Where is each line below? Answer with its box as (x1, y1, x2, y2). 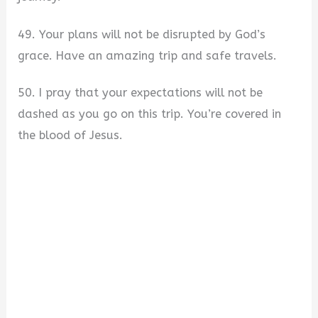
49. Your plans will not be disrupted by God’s (18, 27, 266, 41)
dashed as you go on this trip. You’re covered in (18, 107, 282, 121)
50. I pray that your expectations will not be (18, 86, 263, 100)
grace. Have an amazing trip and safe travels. (18, 48, 278, 62)
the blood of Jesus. (18, 128, 124, 143)
